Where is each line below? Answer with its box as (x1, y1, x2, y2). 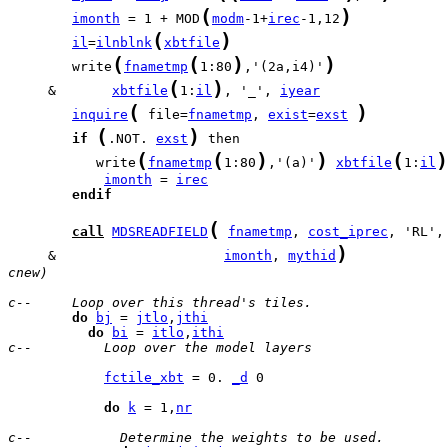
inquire (72, 107, 128, 122)
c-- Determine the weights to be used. (8, 430, 384, 445)
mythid (288, 248, 336, 263)
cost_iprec (308, 224, 388, 239)
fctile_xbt (104, 370, 184, 385)
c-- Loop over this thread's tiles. (8, 295, 312, 310)
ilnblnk (96, 35, 152, 50)
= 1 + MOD (120, 11, 200, 26)
